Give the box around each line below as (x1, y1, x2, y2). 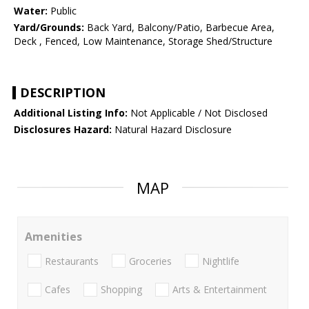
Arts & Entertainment (172, 282, 267, 296)
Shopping (101, 282, 142, 296)
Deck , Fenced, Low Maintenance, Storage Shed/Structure (14, 34, 272, 48)
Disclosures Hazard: (14, 123, 112, 137)
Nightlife (202, 254, 239, 268)
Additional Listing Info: (14, 106, 128, 120)
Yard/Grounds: (14, 21, 84, 34)
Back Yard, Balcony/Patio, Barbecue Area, (84, 21, 275, 34)
